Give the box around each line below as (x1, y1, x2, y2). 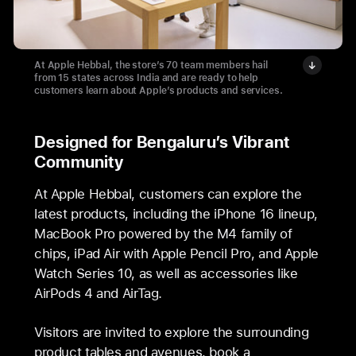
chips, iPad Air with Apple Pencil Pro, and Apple (33, 245, 319, 261)
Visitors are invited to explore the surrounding (33, 323, 309, 340)
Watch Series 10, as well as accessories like (33, 265, 298, 281)
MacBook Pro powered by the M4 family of (33, 225, 292, 242)
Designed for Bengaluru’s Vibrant (33, 131, 290, 152)
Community (33, 151, 123, 172)
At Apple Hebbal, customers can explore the (33, 185, 302, 202)
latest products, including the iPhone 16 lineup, (33, 205, 318, 222)
